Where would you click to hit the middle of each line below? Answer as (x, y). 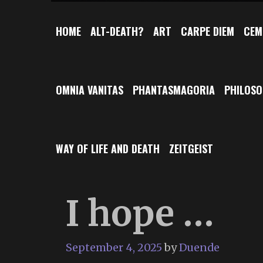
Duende (199, 247)
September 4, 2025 (114, 247)
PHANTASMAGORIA (174, 90)
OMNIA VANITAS (90, 90)
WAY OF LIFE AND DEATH (108, 148)
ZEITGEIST (191, 148)
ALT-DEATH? (117, 31)
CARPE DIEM (208, 31)
